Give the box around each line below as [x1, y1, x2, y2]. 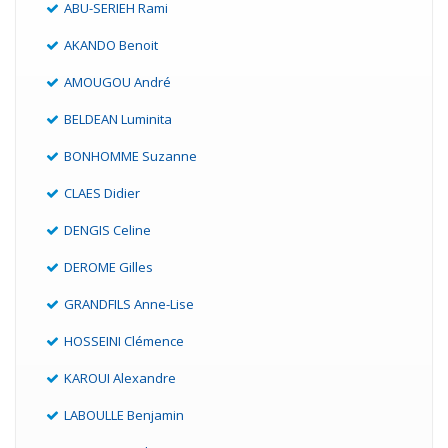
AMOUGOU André [64, 73, 171, 92]
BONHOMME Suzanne [64, 147, 197, 166]
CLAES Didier [64, 184, 140, 203]
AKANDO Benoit [64, 36, 158, 55]
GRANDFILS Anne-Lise [64, 295, 194, 314]
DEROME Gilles [64, 258, 153, 277]
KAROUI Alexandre [64, 369, 176, 388]
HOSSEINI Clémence [64, 332, 184, 351]
